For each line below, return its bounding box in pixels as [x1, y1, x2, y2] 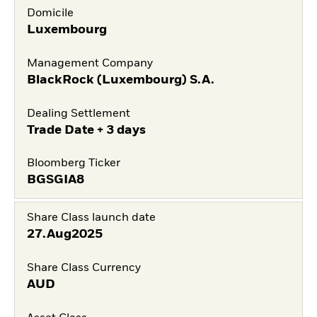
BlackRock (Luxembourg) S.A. [26, 73, 214, 86]
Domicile [26, 8, 74, 19]
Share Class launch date [26, 212, 156, 224]
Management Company [26, 57, 153, 69]
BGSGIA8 [26, 173, 84, 187]
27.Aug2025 [26, 228, 103, 241]
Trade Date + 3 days [26, 123, 146, 137]
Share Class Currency [26, 263, 141, 275]
